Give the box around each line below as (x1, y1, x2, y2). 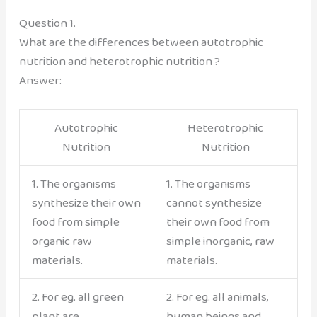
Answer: (18, 70, 62, 90)
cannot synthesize (166, 193, 262, 213)
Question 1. (18, 13, 76, 33)
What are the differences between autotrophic (18, 32, 263, 52)
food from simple (31, 212, 120, 232)
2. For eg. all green (31, 287, 124, 307)
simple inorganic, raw (166, 231, 275, 251)
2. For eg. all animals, (166, 287, 269, 307)
